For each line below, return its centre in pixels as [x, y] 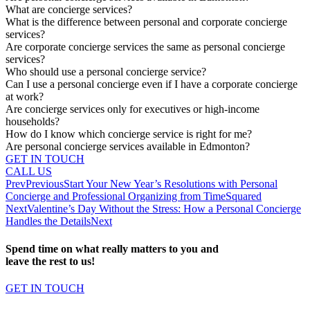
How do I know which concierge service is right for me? [129, 134]
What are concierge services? [69, 10]
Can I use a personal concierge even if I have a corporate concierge [152, 84]
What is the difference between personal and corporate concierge [146, 22]
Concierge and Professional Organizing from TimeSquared [134, 197]
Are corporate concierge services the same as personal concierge [145, 47]
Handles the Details [48, 221]
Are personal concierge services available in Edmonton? [128, 147]
